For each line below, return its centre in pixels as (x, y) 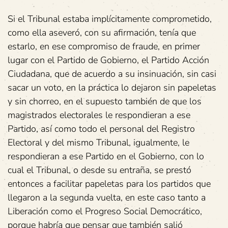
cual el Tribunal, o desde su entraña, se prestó (99, 170)
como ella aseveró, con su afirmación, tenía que (102, 33)
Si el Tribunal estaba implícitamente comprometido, (110, 19)
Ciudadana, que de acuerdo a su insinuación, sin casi (112, 74)
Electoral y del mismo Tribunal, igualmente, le (98, 142)
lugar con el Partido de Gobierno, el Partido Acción (108, 60)
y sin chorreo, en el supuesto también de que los (105, 101)
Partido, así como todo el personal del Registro (101, 129)
